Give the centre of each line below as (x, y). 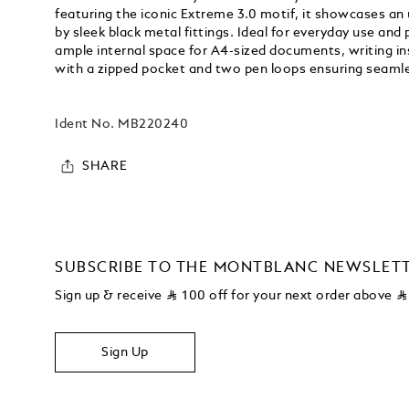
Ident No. (87, 125)
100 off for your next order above (289, 296)
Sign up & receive (110, 296)
